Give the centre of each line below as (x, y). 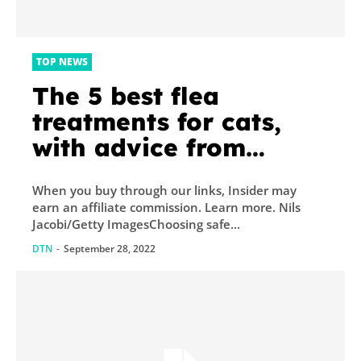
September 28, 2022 (110, 249)
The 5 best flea (126, 96)
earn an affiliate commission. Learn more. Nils (118, 207)
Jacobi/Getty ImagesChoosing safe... (136, 224)
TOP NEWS (62, 62)
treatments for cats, (157, 122)
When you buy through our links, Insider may (164, 191)
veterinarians (117, 174)
